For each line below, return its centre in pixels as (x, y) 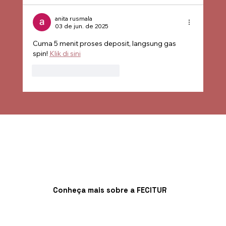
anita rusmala (73, 18)
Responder (102, 70)
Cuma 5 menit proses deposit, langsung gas (105, 43)
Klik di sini (65, 53)
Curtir (55, 70)
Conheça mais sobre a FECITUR (109, 190)
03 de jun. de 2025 (81, 26)
